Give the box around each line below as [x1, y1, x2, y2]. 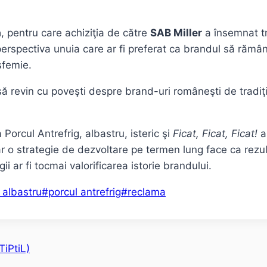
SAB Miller [150, 27, 202, 39]
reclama [128, 186, 166, 198]
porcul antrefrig [48, 186, 121, 198]
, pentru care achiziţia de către [1, 27, 150, 39]
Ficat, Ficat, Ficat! [170, 128, 257, 140]
